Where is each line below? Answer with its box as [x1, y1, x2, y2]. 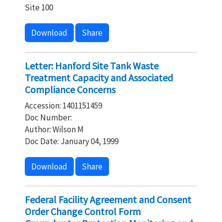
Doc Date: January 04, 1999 [25, 136, 118, 147]
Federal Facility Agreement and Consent [25, 193, 191, 206]
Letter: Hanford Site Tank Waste [25, 59, 159, 72]
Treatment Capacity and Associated [25, 71, 173, 84]
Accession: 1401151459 [25, 100, 102, 111]
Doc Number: [25, 112, 72, 123]
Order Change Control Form [25, 205, 141, 218]
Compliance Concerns [25, 83, 115, 96]
